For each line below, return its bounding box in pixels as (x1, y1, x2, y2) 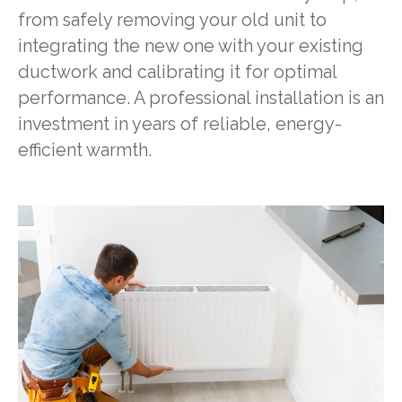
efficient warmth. (17, 140, 152, 162)
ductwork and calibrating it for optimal (17, 62, 336, 83)
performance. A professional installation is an (17, 88, 384, 109)
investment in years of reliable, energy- (17, 114, 342, 135)
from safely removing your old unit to (17, 10, 327, 31)
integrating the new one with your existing (17, 36, 363, 57)
